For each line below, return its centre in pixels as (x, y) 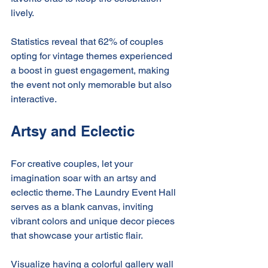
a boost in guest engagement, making (91, 70)
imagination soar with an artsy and (85, 178)
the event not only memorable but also (92, 84)
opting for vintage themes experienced (93, 56)
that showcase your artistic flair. (77, 235)
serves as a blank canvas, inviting (83, 206)
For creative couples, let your (73, 163)
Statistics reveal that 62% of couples (88, 41)
